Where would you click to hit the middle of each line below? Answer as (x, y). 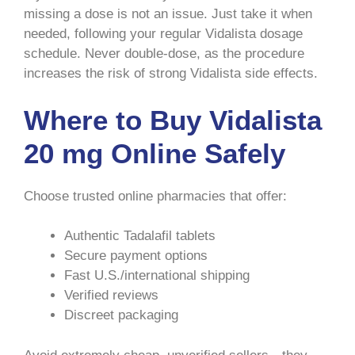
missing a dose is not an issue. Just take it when (168, 14)
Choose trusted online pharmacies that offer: (155, 196)
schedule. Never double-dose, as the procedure (164, 54)
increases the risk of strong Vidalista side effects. (171, 74)
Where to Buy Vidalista (173, 120)
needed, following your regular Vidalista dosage (163, 34)
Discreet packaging (121, 315)
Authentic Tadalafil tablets (140, 236)
